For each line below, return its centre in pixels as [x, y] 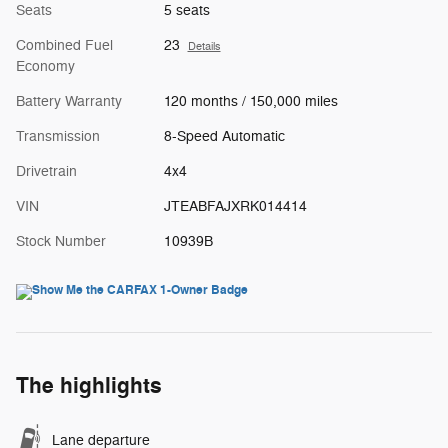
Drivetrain [46, 172]
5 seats [186, 11]
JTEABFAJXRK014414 [235, 207]
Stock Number [61, 242]
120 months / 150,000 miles [250, 102]
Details [204, 47]
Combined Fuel [64, 46]
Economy [45, 67]
